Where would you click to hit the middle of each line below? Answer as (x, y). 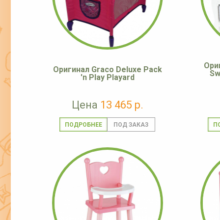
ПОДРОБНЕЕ (83, 125)
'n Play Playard (108, 78)
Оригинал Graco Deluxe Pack (108, 70)
